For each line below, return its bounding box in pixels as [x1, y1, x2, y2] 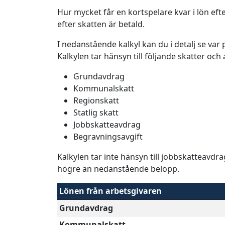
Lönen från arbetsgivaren [59, 185, 162, 196]
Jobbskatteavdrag [73, 119, 141, 130]
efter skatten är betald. [57, 18, 145, 30]
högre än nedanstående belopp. [57, 163, 179, 174]
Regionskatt [73, 94, 119, 106]
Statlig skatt [73, 106, 119, 118]
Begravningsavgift [73, 131, 143, 142]
